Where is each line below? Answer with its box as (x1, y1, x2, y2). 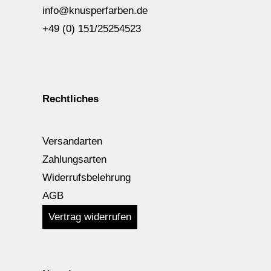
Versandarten (42, 135, 102, 147)
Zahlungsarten (42, 153, 106, 165)
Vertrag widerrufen (48, 211, 131, 223)
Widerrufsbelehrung (42, 171, 131, 183)
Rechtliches (42, 93, 99, 105)
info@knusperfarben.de (42, 5, 148, 17)
